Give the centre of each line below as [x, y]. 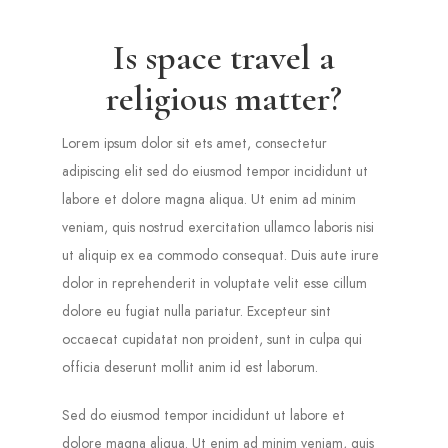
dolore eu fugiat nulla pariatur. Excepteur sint [197, 310]
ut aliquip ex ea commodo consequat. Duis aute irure [221, 254]
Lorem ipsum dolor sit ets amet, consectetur [195, 142]
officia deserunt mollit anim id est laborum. [190, 366]
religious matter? [223, 98]
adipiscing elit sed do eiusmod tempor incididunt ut [215, 170]
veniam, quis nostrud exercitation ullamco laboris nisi [218, 226]
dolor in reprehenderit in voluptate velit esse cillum [215, 282]
